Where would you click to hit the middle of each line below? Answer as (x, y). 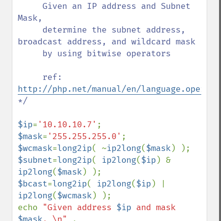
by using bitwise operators (30, 54)
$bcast (33, 184)
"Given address (79, 207)
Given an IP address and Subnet (30, 6)
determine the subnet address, (30, 30)
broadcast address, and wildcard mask (107, 42)
